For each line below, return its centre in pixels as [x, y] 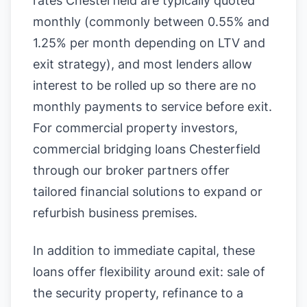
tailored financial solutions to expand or [148, 192]
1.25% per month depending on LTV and [149, 43]
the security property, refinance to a [138, 293]
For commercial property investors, [135, 128]
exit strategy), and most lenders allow [143, 64]
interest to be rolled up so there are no [145, 85]
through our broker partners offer [131, 170]
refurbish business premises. [115, 213]
